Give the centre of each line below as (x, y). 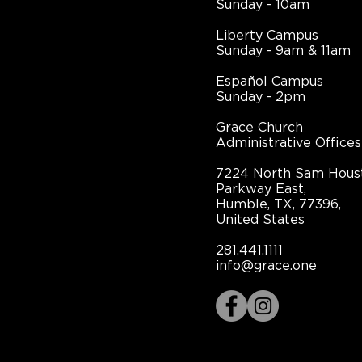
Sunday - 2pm (261, 97)
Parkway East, (261, 189)
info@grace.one (266, 266)
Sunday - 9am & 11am (283, 51)
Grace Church (259, 128)
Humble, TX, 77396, (278, 204)
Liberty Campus (267, 36)
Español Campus (269, 82)
